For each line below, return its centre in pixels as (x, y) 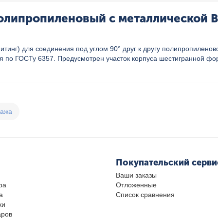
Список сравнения (145, 195)
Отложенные (136, 185)
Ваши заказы (136, 175)
